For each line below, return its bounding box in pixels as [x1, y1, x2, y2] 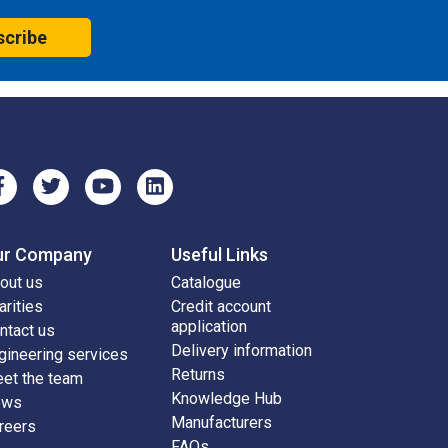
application [171, 317, 247, 337]
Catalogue [171, 273, 241, 293]
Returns [171, 365, 225, 385]
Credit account [171, 297, 271, 317]
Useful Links [171, 244, 268, 266]
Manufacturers [171, 413, 272, 433]
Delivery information [171, 341, 312, 361]
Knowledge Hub [171, 389, 282, 409]
